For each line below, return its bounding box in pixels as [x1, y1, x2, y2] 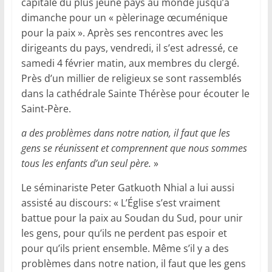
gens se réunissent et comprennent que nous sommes [21, 141, 247, 155]
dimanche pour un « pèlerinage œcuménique [21, 11, 228, 25]
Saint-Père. [21, 102, 71, 116]
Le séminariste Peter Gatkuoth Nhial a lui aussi [21, 181, 234, 195]
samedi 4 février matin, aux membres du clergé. [21, 56, 239, 70]
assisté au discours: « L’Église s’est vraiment [21, 196, 220, 210]
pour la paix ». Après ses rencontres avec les [21, 26, 223, 40]
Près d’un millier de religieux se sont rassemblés [21, 72, 242, 86]
